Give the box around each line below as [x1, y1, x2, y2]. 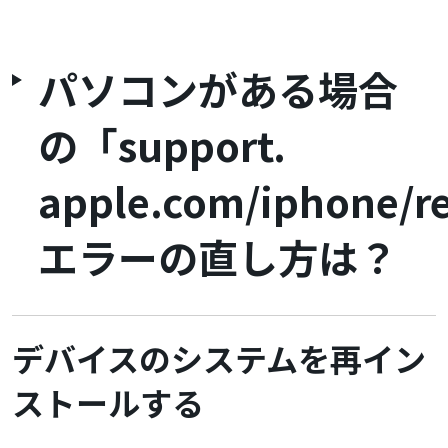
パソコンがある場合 [38, 60, 398, 119]
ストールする [12, 379, 204, 426]
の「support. [38, 116, 286, 175]
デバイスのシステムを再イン [12, 335, 426, 382]
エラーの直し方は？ [38, 228, 398, 287]
